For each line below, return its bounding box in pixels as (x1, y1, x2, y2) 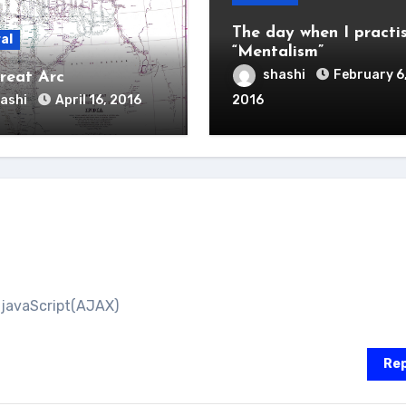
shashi (262, 67, 308, 82)
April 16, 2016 (54, 92, 141, 108)
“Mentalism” (231, 43, 324, 61)
